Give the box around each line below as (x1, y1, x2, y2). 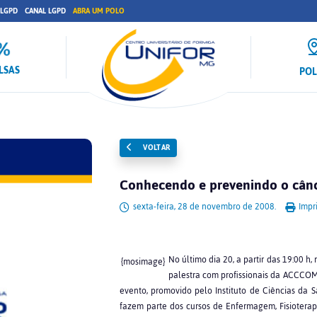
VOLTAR (140, 140, 171, 155)
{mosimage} (120, 253, 167, 270)
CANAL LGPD (25, 4, 66, 18)
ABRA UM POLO (73, 4, 125, 18)
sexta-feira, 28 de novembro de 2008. (130, 198, 278, 215)
